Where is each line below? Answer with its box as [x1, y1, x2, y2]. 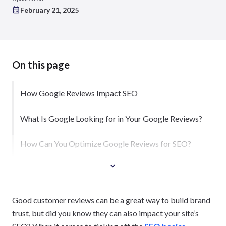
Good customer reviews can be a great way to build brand [12, 195, 210, 205]
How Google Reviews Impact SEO [20, 88, 138, 98]
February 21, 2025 [20, 6, 79, 14]
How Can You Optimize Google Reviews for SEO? [20, 139, 191, 148]
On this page [12, 59, 70, 71]
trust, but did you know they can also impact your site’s [12, 208, 199, 218]
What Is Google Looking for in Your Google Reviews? [20, 114, 202, 123]
